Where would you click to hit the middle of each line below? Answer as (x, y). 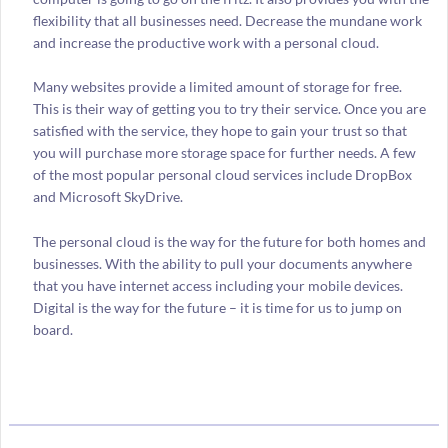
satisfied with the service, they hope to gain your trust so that (219, 131)
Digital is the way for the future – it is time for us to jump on (217, 307)
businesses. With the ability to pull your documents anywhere (222, 263)
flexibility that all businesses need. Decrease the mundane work (227, 20)
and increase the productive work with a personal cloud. (205, 42)
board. (52, 329)
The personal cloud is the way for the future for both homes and (229, 241)
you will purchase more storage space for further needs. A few (224, 153)
